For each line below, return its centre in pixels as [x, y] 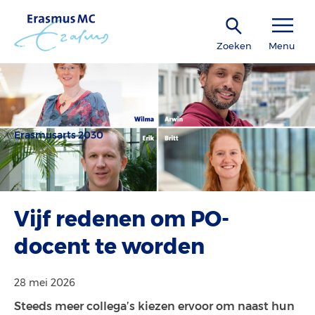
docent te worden [109, 246]
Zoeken [234, 46]
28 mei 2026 [45, 283]
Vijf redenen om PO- [122, 219]
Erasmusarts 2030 [59, 135]
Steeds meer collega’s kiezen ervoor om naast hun [154, 306]
